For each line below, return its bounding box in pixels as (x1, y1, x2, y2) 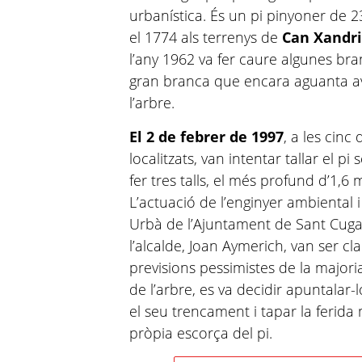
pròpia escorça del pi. (129, 323, 273, 343)
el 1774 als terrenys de (129, 27, 283, 48)
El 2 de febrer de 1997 (129, 127, 284, 147)
